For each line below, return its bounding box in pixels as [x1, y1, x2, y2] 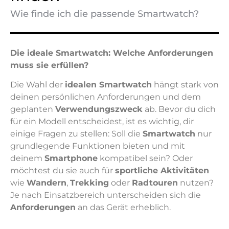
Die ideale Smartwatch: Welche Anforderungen [10, 48, 213, 58]
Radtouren [132, 178, 178, 188]
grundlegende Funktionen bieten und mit [10, 141, 185, 151]
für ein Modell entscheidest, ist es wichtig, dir [10, 117, 194, 127]
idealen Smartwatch [65, 80, 152, 90]
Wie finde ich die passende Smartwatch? [10, 8, 199, 19]
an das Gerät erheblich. [76, 202, 171, 213]
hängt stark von [152, 80, 219, 90]
